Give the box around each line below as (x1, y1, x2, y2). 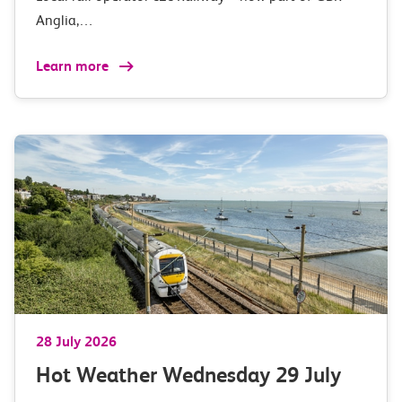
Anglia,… (36, 12, 93, 29)
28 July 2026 (36, 333, 117, 350)
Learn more (36, 57, 112, 74)
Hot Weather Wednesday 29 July (36, 363, 341, 388)
